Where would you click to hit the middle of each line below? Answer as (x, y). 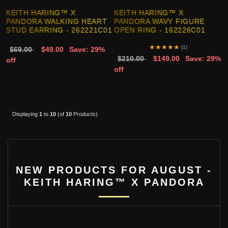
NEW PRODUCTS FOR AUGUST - (114, 170)
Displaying (25, 114)
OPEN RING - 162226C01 (160, 31)
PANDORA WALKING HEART (57, 22)
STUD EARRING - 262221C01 (59, 31)
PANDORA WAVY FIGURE (159, 22)
